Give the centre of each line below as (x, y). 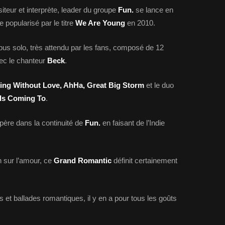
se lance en (153, 10)
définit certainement (144, 160)
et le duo (159, 85)
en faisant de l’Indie (133, 123)
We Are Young (100, 23)
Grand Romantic (83, 160)
